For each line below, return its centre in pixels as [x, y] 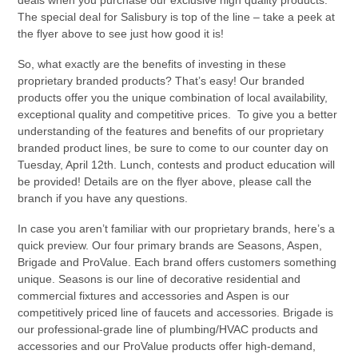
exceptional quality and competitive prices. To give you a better [178, 115]
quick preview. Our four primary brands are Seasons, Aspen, [170, 246]
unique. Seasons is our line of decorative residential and [159, 279]
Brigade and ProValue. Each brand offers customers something [177, 263]
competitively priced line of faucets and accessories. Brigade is [176, 313]
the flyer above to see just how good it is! [124, 33]
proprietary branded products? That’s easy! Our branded [161, 81]
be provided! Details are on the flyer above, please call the [165, 182]
